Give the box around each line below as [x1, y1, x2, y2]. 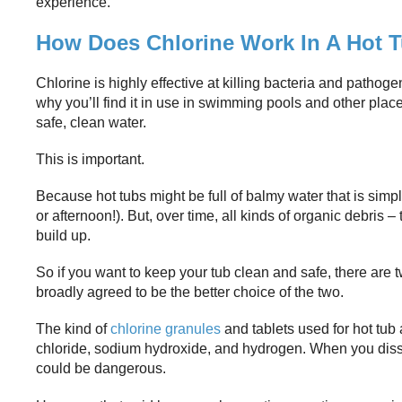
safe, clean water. [36, 114, 146, 130]
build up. [36, 227, 91, 243]
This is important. [36, 151, 144, 167]
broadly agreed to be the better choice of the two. [36, 284, 344, 301]
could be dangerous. [36, 361, 166, 377]
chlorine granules [110, 321, 221, 337]
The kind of [36, 321, 110, 337]
